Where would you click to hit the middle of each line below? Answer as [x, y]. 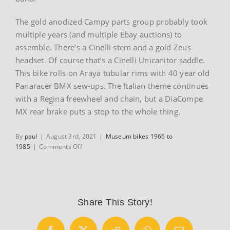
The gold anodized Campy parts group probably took [112, 21]
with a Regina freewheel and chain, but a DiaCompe [109, 98]
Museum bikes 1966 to [139, 136]
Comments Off [61, 146]
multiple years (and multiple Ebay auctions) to [99, 34]
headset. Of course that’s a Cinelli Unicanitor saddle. [110, 60]
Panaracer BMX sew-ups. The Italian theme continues [112, 85]
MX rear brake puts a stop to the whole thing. [98, 111]
